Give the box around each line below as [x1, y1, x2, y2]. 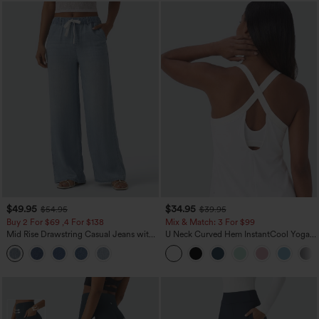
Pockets [6, 239, 36, 249]
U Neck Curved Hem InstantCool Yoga [164, 229, 310, 239]
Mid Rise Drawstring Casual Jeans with [6, 229, 154, 239]
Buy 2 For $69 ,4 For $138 [6, 216, 104, 227]
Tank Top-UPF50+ [164, 239, 233, 249]
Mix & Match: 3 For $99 [164, 216, 255, 227]
